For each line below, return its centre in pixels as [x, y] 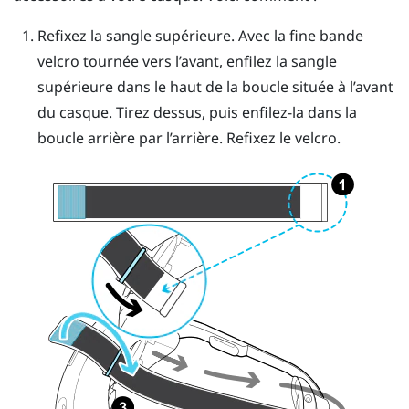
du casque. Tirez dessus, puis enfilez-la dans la [197, 112]
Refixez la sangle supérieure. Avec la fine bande [200, 35]
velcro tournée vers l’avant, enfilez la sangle [187, 61]
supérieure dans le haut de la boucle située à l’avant [215, 86]
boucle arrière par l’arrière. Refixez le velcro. [189, 137]
